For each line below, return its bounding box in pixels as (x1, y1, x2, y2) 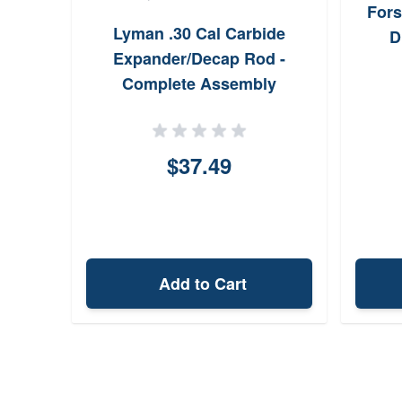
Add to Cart (159, 272, 247, 295)
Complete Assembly (122, 72, 276, 95)
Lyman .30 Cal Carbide (113, 22, 285, 45)
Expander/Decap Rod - (113, 47, 285, 70)
